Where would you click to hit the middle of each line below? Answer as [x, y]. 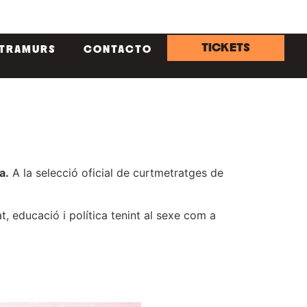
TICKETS [226, 48]
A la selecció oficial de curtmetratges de [116, 172]
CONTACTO [118, 49]
